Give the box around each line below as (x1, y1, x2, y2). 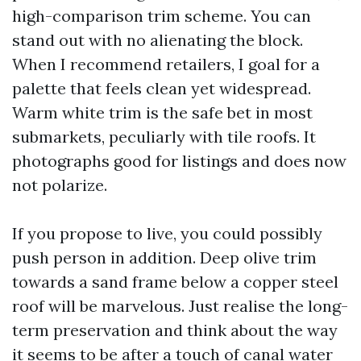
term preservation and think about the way (12, 320, 338, 340)
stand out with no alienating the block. (12, 30, 303, 50)
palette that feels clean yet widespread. (12, 78, 311, 98)
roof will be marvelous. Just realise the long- (12, 296, 348, 316)
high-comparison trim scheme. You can (12, 6, 311, 26)
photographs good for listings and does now (12, 151, 346, 171)
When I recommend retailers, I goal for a (12, 54, 320, 74)
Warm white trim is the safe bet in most (12, 102, 313, 122)
